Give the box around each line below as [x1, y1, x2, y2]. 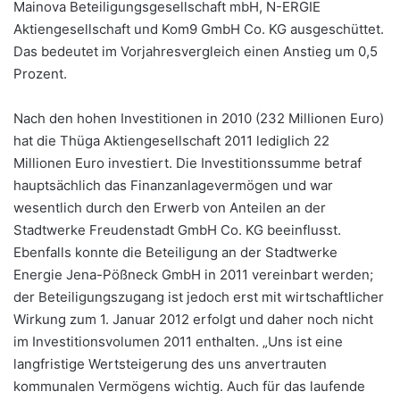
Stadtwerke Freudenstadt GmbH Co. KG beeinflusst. [13, 221, 341, 239]
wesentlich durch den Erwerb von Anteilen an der [13, 199, 326, 217]
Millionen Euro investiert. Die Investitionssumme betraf [13, 154, 362, 172]
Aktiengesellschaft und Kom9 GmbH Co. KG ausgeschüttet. [13, 21, 384, 38]
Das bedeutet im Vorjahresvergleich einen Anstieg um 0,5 [13, 43, 378, 61]
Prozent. [13, 65, 67, 83]
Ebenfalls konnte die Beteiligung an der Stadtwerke [13, 244, 337, 262]
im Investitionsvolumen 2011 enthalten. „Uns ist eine [13, 333, 343, 351]
